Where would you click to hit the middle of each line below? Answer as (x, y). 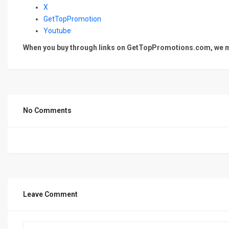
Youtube (58, 30)
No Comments (47, 110)
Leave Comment (50, 194)
